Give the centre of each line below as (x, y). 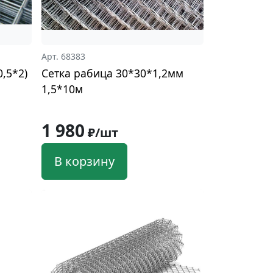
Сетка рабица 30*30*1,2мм (112, 73)
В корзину (84, 161)
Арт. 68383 (63, 56)
